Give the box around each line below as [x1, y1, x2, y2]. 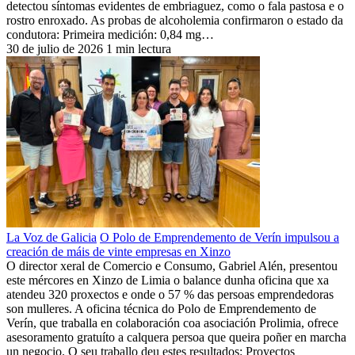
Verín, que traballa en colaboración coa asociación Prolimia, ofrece [6, 315, 338, 330]
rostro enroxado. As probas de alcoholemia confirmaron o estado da [6, 13, 343, 27]
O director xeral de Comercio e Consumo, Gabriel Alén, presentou [6, 258, 338, 273]
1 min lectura [106, 41, 171, 55]
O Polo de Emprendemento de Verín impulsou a [100, 230, 339, 244]
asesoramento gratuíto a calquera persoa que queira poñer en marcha [6, 330, 346, 344]
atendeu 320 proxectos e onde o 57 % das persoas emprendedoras [6, 287, 334, 301]
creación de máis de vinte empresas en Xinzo [6, 244, 231, 258]
